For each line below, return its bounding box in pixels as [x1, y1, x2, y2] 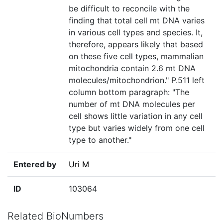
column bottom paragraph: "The [69, 87, 189, 98]
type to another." [69, 135, 131, 145]
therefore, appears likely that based [69, 39, 203, 50]
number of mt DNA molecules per [69, 99, 195, 110]
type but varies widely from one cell [69, 123, 205, 133]
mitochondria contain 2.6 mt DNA [69, 63, 196, 74]
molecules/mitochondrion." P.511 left [69, 75, 205, 86]
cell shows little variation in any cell [69, 111, 203, 121]
